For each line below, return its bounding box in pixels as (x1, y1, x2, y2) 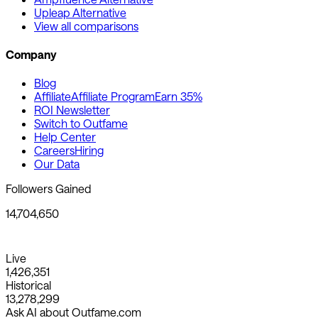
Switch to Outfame (34, 116, 128, 131)
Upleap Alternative (34, 5, 126, 19)
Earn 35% (155, 89, 202, 104)
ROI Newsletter (34, 103, 110, 117)
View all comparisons (34, 18, 138, 33)
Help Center (34, 130, 96, 144)
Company (6, 47, 57, 61)
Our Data (34, 157, 79, 171)
